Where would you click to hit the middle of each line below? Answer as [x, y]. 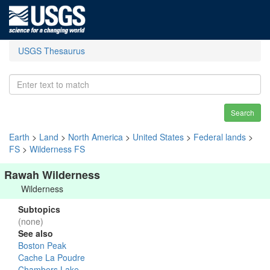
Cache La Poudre [52, 257]
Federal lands [220, 137]
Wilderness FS [57, 149]
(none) [31, 221]
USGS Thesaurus [52, 51]
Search [243, 112]
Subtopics [39, 209]
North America [96, 137]
